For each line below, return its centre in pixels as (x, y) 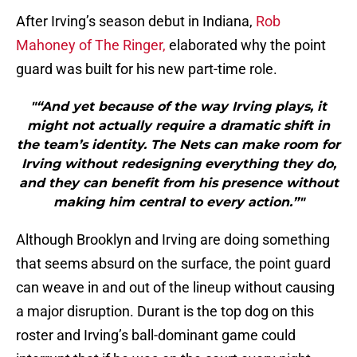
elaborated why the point (246, 45)
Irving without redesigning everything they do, (178, 164)
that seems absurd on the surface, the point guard (173, 264)
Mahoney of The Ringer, (91, 45)
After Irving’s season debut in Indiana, (136, 22)
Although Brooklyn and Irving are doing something (173, 240)
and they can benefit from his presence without (178, 183)
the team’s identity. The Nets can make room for (178, 145)
